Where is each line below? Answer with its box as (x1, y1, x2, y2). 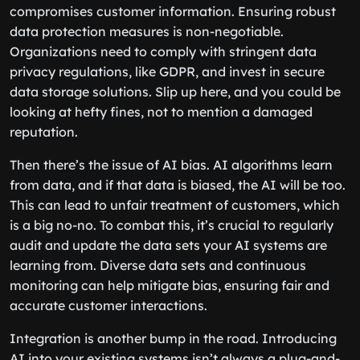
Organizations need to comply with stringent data (10, 43, 317, 59)
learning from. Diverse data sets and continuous (10, 257, 306, 273)
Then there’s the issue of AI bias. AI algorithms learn (10, 157, 333, 173)
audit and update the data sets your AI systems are (10, 237, 327, 253)
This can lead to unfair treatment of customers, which (10, 197, 340, 213)
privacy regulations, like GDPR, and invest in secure (10, 63, 325, 80)
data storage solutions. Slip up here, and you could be (10, 84, 341, 100)
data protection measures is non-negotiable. (10, 23, 284, 39)
